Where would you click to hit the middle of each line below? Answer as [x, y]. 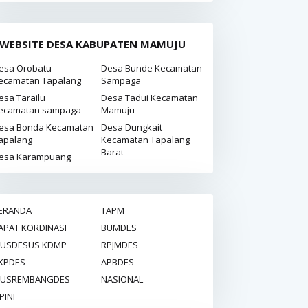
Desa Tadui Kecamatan [150, 98]
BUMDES [119, 228]
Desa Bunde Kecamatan [152, 68]
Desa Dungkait [132, 127]
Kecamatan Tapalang [145, 140]
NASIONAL [122, 279]
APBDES [118, 262]
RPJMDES [120, 245]
